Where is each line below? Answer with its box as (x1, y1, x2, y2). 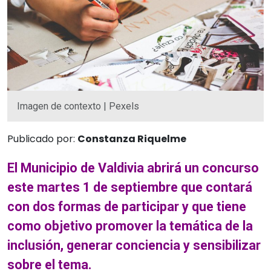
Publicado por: (7, 131, 77, 146)
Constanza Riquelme (77, 131, 186, 146)
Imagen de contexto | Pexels (17, 100, 139, 112)
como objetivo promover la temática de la (7, 218, 253, 233)
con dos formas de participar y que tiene (7, 198, 246, 214)
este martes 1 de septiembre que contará (7, 179, 252, 195)
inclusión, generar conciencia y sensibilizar (7, 237, 261, 253)
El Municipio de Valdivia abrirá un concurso (7, 160, 259, 175)
